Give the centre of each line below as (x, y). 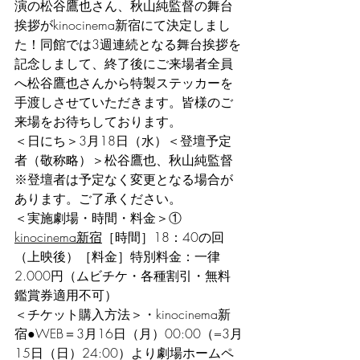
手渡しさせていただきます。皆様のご (124, 102)
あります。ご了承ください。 (98, 198)
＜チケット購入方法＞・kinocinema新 (123, 314)
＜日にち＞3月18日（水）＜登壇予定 (123, 140)
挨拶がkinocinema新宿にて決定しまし (123, 25)
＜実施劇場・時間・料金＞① (100, 217)
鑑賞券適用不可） (66, 295)
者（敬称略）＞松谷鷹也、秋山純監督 (124, 160)
